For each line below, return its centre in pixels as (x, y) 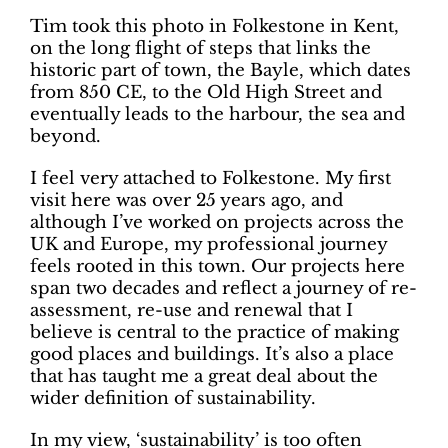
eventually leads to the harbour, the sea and (217, 115)
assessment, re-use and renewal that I (191, 311)
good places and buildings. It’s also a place (211, 355)
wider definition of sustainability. (172, 399)
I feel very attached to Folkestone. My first (210, 179)
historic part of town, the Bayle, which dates (220, 71)
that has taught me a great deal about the (203, 377)
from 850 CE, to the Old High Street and (205, 93)
